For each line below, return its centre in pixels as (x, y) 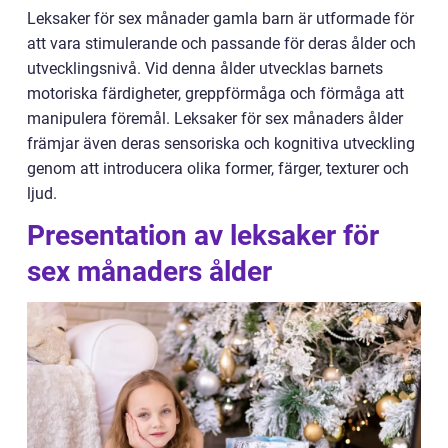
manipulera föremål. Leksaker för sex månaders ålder (215, 118)
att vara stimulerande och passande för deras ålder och (221, 43)
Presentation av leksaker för (203, 235)
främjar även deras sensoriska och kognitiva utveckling (221, 143)
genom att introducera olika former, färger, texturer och (218, 168)
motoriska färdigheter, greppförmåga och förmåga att (215, 93)
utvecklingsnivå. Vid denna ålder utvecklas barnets (205, 68)
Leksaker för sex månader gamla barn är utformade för (220, 18)
